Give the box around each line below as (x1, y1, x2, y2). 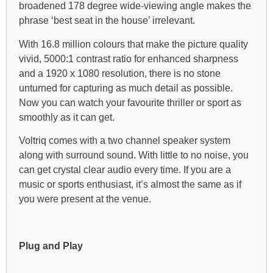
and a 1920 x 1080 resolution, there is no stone (19, 68, 221, 79)
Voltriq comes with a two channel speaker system (19, 135, 230, 146)
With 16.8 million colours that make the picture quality (19, 38, 248, 49)
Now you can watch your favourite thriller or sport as (19, 97, 241, 108)
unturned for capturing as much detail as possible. (19, 82, 233, 93)
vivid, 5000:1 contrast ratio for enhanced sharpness (19, 53, 238, 64)
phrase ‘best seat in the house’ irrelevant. (19, 15, 195, 26)
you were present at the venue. (19, 194, 151, 205)
